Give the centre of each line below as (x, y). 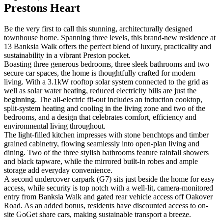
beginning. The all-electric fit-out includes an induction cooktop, (103, 99)
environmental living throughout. (55, 126)
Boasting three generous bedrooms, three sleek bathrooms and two (107, 64)
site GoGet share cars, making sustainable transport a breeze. (97, 214)
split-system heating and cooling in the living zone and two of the (105, 108)
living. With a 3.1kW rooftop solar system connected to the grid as (106, 82)
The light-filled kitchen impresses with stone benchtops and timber (106, 135)
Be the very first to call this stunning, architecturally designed (98, 28)
